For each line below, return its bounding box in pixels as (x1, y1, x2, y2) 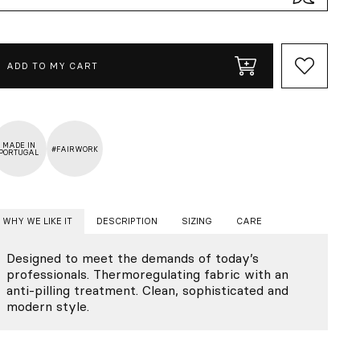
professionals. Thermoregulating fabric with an (6, 266, 288, 282)
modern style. (6, 298, 89, 314)
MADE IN (2, 141, 35, 149)
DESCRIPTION (96, 215, 157, 227)
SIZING (182, 215, 212, 227)
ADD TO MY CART (6, 59, 98, 72)
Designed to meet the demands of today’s (6, 250, 259, 266)
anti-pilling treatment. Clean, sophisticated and (6, 282, 288, 298)
